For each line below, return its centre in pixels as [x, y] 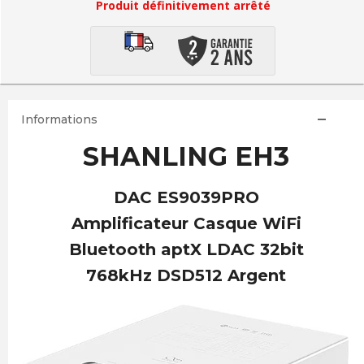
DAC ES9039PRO [186, 197]
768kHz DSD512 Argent [186, 275]
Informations [59, 119]
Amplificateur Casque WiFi [186, 223]
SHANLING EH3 [186, 156]
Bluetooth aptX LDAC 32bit [186, 249]
